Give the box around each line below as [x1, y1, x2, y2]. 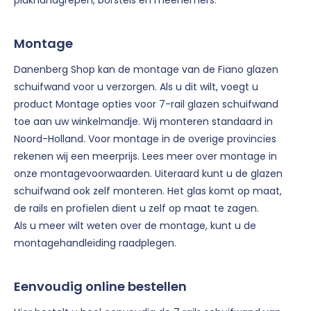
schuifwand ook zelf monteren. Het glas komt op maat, [14, 184, 282, 199]
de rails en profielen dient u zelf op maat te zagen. [14, 201, 259, 216]
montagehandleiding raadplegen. [14, 236, 176, 251]
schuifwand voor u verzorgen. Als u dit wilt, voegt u [14, 80, 258, 94]
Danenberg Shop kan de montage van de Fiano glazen [14, 62, 278, 77]
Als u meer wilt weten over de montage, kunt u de [14, 219, 256, 233]
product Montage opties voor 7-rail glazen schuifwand [14, 97, 278, 112]
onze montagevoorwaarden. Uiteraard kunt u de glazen [14, 167, 283, 181]
